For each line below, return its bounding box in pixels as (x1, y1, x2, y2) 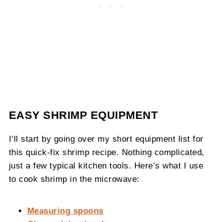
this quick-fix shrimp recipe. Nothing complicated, (8, 147, 205, 157)
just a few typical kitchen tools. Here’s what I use (8, 161, 204, 170)
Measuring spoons (27, 206, 104, 215)
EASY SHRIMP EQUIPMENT (8, 109, 158, 121)
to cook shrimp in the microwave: (8, 174, 140, 183)
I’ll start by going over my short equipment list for (8, 134, 204, 143)
